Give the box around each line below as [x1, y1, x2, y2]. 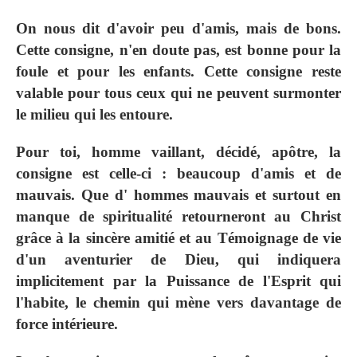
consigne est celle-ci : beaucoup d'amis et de [16, 164, 341, 182]
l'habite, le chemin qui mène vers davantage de [16, 293, 341, 311]
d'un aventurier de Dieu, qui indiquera [16, 250, 341, 268]
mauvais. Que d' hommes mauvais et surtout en [16, 186, 341, 203]
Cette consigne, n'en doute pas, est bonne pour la [16, 41, 341, 58]
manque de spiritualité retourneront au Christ [16, 207, 341, 225]
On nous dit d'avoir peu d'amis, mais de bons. [16, 19, 341, 37]
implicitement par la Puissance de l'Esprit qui [16, 272, 341, 289]
